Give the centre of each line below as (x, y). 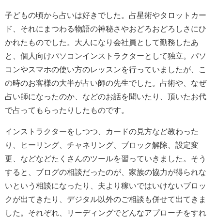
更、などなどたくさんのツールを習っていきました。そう (106, 159)
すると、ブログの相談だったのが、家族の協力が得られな (106, 172)
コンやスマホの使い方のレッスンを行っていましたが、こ (106, 70)
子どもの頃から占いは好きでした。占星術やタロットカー (106, 15)
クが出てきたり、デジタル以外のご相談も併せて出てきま (106, 199)
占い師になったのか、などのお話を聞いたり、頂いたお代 (106, 97)
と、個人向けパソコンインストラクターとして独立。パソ (106, 56)
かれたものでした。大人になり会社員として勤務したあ (102, 42)
